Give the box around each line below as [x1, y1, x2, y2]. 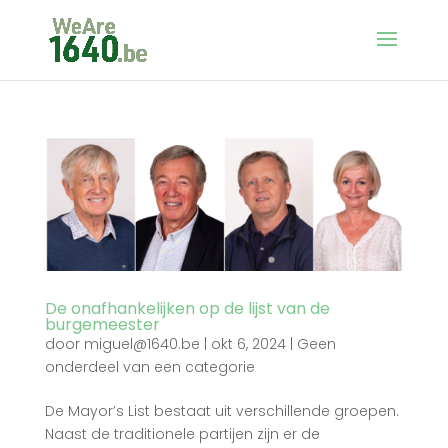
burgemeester [44, 313, 160, 337]
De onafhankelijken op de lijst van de [44, 297, 330, 321]
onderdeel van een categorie [44, 357, 255, 378]
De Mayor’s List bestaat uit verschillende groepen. [44, 401, 399, 422]
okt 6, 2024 [210, 334, 286, 355]
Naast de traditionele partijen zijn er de [44, 424, 320, 445]
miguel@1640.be [83, 334, 200, 355]
